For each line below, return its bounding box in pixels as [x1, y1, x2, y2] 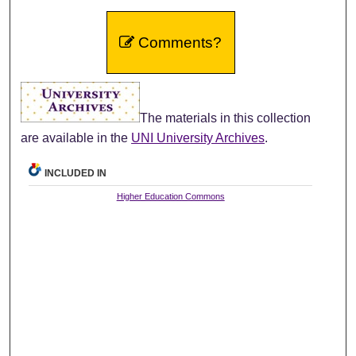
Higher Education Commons [116, 192, 225, 202]
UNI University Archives [131, 130, 265, 145]
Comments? [134, 33, 222, 51]
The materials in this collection [140, 110, 311, 125]
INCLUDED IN [44, 168, 107, 180]
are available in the [21, 130, 132, 145]
